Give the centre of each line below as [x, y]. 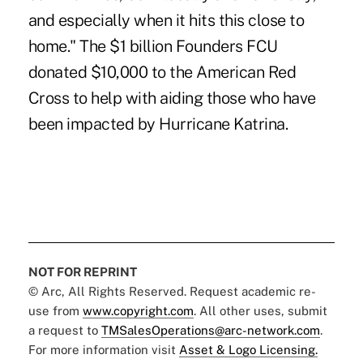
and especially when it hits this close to [166, 20]
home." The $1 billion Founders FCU [153, 46]
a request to [64, 330]
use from [55, 310]
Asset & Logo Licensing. [248, 349]
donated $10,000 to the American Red [162, 72]
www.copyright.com [138, 310]
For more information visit [103, 349]
